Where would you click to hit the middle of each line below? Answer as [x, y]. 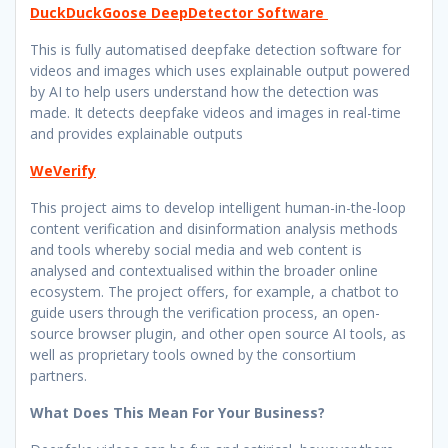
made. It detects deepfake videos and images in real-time [215, 112]
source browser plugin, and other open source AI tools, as [218, 333]
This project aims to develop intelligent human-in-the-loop [218, 207]
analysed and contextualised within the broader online [204, 270]
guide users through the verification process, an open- [205, 312]
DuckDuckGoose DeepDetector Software [179, 12]
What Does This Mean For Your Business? [179, 412]
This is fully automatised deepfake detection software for [215, 49]
